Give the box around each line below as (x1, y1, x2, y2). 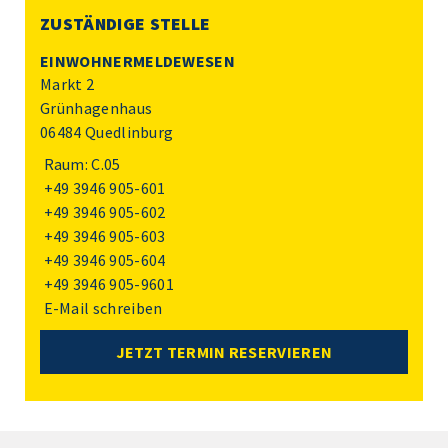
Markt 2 (40, 74, 95, 94)
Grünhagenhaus (40, 98, 153, 118)
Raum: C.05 (43, 154, 121, 174)
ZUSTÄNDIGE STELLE (40, 13, 211, 35)
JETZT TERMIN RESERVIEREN (115, 342, 333, 362)
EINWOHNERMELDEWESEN (40, 51, 236, 71)
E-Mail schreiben (43, 298, 163, 318)
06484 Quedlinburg (40, 122, 174, 142)
